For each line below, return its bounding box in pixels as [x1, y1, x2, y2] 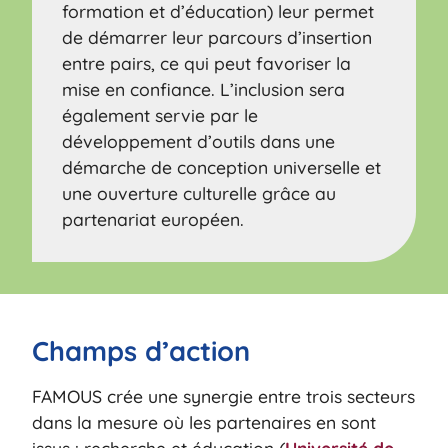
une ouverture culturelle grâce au [62, 181, 337, 204]
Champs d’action [32, 333, 251, 368]
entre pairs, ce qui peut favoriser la [62, 51, 352, 74]
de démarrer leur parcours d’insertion [62, 25, 373, 48]
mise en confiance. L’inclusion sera [62, 77, 346, 100]
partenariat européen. [62, 207, 245, 230]
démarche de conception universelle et [62, 155, 382, 178]
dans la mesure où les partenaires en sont [32, 410, 377, 433]
